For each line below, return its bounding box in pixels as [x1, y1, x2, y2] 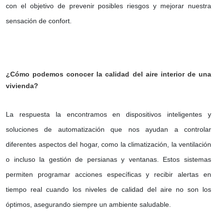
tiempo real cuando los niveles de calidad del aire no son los [6, 186, 211, 194]
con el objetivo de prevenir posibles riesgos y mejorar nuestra [6, 2, 211, 10]
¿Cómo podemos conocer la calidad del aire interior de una [6, 70, 211, 78]
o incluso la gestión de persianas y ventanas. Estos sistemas [6, 155, 211, 164]
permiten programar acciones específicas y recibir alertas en [6, 170, 211, 179]
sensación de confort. [6, 17, 72, 25]
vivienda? [6, 82, 38, 90]
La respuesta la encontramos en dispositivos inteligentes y [6, 110, 211, 119]
